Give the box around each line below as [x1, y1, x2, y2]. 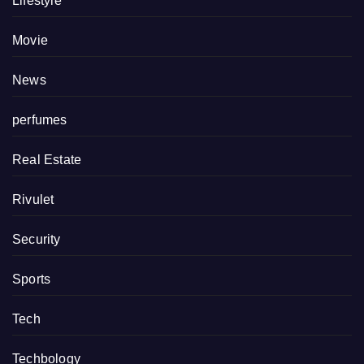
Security [12, 232, 61, 247]
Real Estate [12, 153, 82, 167]
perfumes [12, 113, 67, 128]
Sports [12, 272, 51, 287]
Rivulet [12, 193, 54, 207]
